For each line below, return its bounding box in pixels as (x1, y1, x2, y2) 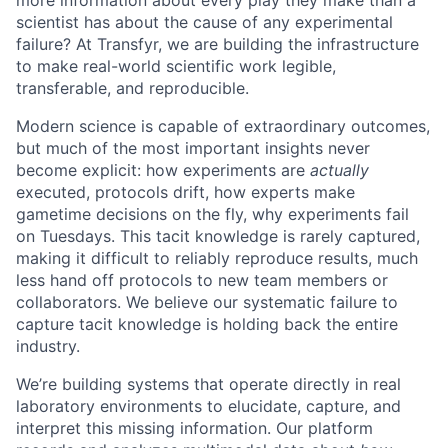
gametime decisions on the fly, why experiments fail (16, 204, 409, 224)
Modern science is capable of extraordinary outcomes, (16, 116, 430, 136)
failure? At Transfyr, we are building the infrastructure (16, 34, 419, 54)
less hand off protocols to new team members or (16, 270, 388, 290)
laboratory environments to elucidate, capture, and (16, 396, 401, 416)
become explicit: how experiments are (16, 160, 310, 180)
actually (310, 160, 369, 180)
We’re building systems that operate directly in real (16, 374, 401, 394)
